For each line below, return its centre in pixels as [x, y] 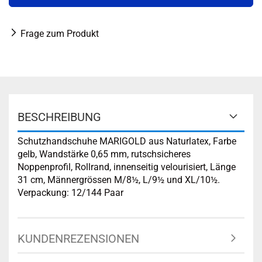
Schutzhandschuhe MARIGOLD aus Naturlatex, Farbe [127, 141]
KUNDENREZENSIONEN [78, 239]
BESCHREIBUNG [59, 117]
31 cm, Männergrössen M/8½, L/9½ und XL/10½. [119, 180]
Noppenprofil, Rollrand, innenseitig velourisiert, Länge [127, 167]
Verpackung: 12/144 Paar [70, 193]
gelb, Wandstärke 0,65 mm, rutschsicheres [104, 154]
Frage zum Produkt [60, 34]
